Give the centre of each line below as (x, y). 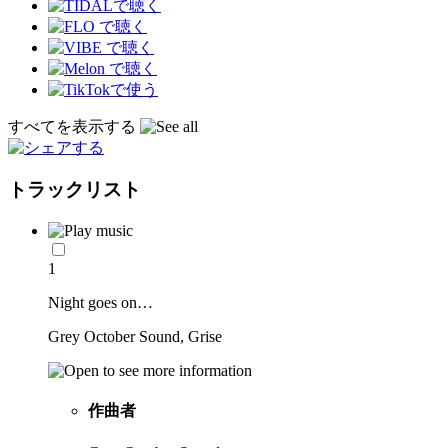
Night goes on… (100, 303)
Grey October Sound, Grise (135, 337)
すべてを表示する (74, 126)
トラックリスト (74, 190)
